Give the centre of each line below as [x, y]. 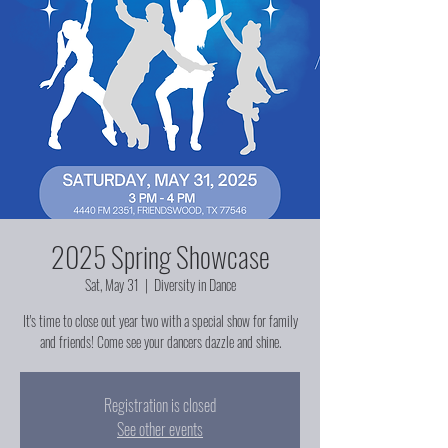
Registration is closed [160, 404]
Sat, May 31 [111, 284]
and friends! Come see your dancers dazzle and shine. [160, 341]
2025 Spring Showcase [160, 256]
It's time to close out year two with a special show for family [160, 320]
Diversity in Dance [194, 284]
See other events [160, 428]
